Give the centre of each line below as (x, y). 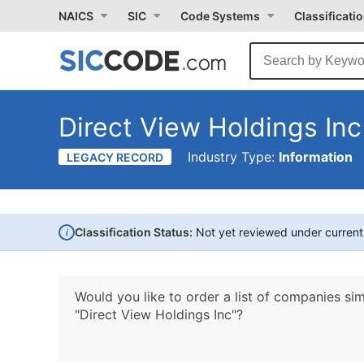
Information (316, 157)
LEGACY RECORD (115, 157)
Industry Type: (233, 157)
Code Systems (220, 16)
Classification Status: (134, 232)
